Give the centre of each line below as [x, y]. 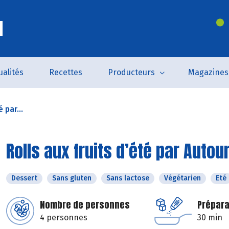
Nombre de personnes [85, 205]
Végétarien [182, 178]
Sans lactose [128, 178]
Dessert [24, 178]
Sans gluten [72, 178]
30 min [210, 217]
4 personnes [64, 217]
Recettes [65, 72]
